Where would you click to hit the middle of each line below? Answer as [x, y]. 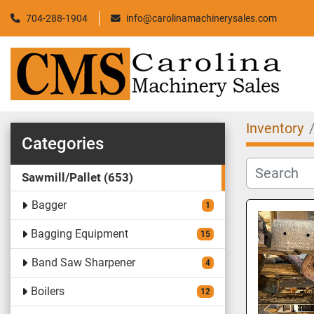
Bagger [49, 205]
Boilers [48, 291]
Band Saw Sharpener [83, 262]
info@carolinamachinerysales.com [202, 18]
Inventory [275, 128]
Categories [63, 144]
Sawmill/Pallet [61, 177]
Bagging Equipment [80, 234]
